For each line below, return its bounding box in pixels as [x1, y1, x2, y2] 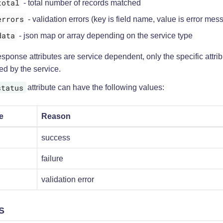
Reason [41, 112, 71, 121]
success [41, 133, 70, 142]
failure [41, 154, 63, 163]
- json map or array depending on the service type [16, 31, 193, 40]
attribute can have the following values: [25, 83, 164, 92]
